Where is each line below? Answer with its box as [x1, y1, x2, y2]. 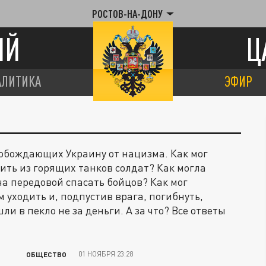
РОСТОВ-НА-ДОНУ [92, 8, 163, 20]
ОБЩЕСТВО [26, 250, 66, 258]
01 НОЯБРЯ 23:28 [78, 249, 133, 258]
